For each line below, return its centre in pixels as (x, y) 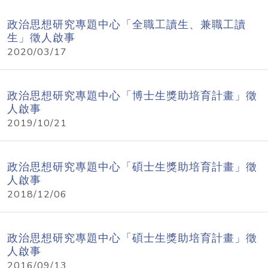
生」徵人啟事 (41, 38)
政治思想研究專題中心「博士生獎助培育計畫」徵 (132, 96)
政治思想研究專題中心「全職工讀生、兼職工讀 (127, 25)
